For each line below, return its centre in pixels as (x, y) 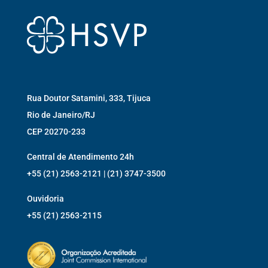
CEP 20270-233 (56, 131)
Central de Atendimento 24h (80, 156)
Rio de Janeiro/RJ (61, 115)
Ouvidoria (45, 198)
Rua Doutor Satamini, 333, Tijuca (89, 98)
